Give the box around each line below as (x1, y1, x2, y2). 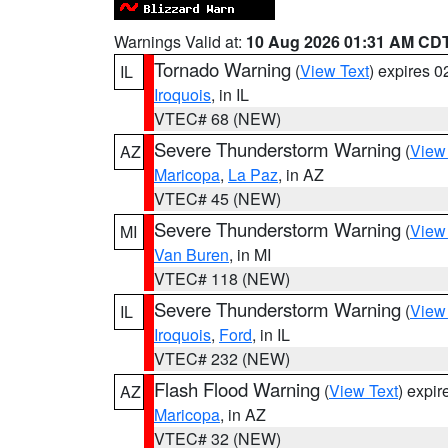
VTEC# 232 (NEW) (154, 347, 290, 370)
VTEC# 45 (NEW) (154, 187, 281, 210)
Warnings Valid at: (114, 30, 246, 53)
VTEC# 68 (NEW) (154, 107, 281, 130)
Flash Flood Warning (154, 376, 320, 402)
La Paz (228, 163, 278, 186)
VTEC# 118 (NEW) (154, 267, 290, 290)
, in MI (229, 243, 271, 266)
